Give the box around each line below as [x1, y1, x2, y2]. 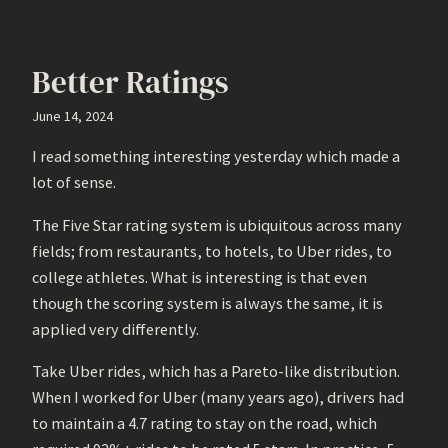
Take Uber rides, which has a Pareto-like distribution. [32, 360, 400, 381]
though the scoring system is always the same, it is [32, 292, 383, 313]
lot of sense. [32, 172, 116, 193]
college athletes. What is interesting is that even [32, 266, 367, 287]
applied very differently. [32, 318, 199, 339]
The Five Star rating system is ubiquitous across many [32, 214, 402, 235]
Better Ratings [32, 60, 229, 103]
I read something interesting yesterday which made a [32, 146, 400, 167]
